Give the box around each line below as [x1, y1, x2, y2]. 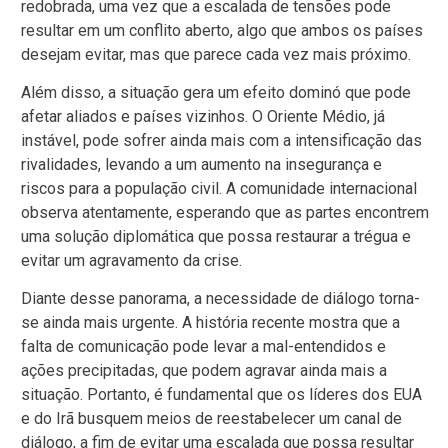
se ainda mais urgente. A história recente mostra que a [21, 313, 400, 333]
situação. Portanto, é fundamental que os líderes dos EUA [21, 385, 422, 405]
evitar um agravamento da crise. [21, 250, 242, 270]
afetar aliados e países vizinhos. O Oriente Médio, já [21, 106, 385, 126]
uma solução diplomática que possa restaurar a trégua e [21, 226, 411, 246]
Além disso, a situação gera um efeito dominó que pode [21, 82, 411, 102]
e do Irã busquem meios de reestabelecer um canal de [21, 409, 402, 429]
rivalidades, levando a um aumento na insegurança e [21, 154, 382, 174]
